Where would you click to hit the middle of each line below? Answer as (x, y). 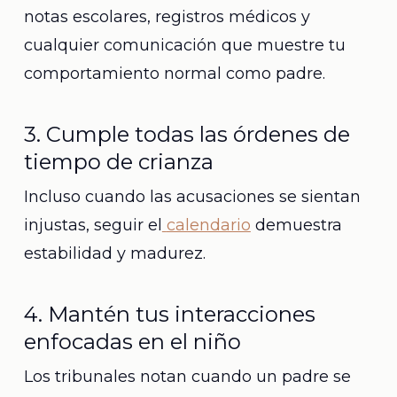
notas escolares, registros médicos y (167, 17)
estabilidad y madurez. (114, 253)
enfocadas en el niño (132, 342)
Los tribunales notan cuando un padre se (187, 377)
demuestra (296, 225)
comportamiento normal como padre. (174, 74)
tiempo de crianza (118, 162)
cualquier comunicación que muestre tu (184, 45)
